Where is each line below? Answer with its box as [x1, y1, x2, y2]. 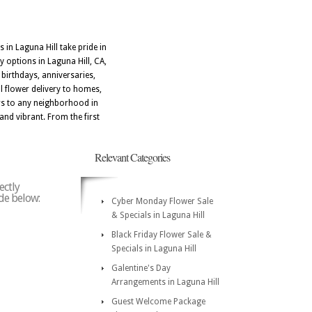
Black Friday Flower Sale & [111, 230, 212, 240]
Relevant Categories [95, 150, 170, 164]
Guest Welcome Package [111, 297, 205, 306]
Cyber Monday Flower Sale [111, 196, 213, 206]
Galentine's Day [111, 263, 171, 273]
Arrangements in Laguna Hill [111, 277, 219, 287]
